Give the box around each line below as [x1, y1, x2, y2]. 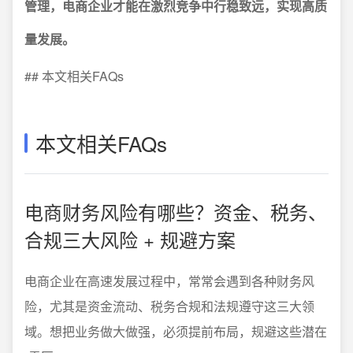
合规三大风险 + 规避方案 [24, 225, 236, 253]
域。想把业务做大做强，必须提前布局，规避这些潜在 [24, 322, 327, 340]
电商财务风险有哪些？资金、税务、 [24, 198, 327, 225]
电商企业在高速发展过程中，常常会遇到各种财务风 [24, 272, 314, 290]
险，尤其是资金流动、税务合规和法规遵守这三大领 [24, 297, 314, 315]
